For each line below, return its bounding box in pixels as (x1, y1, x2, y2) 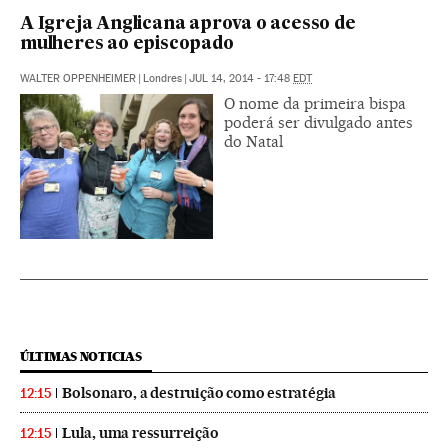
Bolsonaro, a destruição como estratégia (62, 384, 337, 402)
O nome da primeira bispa (224, 94, 406, 114)
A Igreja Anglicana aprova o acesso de (20, 16, 356, 34)
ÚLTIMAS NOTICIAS (20, 349, 142, 364)
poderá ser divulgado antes (224, 113, 413, 133)
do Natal (224, 132, 283, 152)
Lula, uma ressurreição (62, 424, 219, 442)
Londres (143, 72, 182, 86)
